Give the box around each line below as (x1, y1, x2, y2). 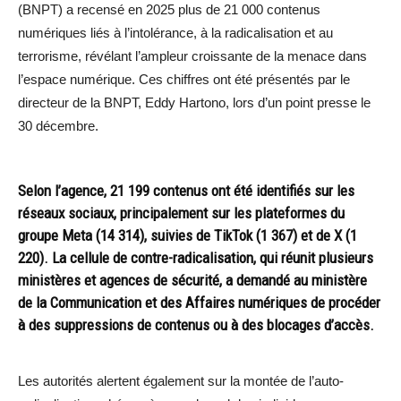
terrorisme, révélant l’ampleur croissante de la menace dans (18, 47, 367, 64)
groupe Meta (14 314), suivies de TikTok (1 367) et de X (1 (18, 226, 357, 244)
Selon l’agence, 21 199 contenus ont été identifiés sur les (18, 181, 354, 200)
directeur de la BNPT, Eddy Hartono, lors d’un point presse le (18, 94, 371, 110)
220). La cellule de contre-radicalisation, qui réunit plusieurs (18, 248, 373, 267)
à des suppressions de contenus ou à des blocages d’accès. (18, 315, 374, 334)
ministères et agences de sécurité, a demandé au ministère (18, 270, 367, 289)
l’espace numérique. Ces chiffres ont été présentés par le (18, 71, 350, 87)
